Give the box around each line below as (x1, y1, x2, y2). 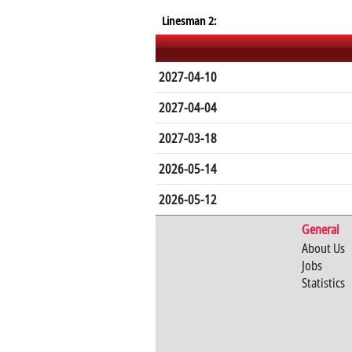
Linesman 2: (162, 13, 217, 28)
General (301, 221, 339, 238)
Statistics (301, 274, 345, 291)
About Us (301, 240, 345, 257)
